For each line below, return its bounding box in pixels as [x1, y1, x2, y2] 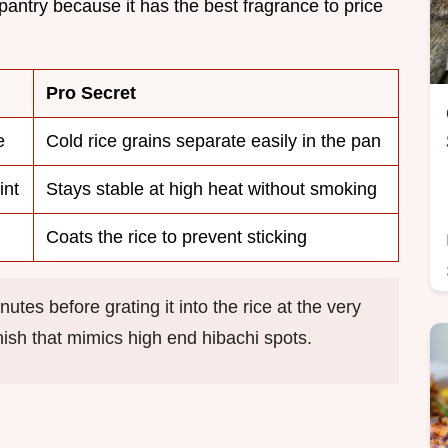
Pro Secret [46, 83, 136, 104]
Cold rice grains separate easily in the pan [46, 131, 381, 152]
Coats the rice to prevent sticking [46, 227, 307, 248]
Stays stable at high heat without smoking [46, 179, 377, 200]
